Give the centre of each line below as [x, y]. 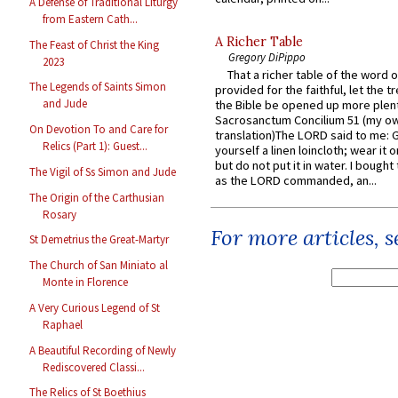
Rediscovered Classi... [94, 367]
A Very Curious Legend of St [95, 307]
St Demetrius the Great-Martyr [99, 240]
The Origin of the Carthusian [97, 197]
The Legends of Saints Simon [98, 87]
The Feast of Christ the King [95, 44]
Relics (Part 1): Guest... [96, 147]
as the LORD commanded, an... [296, 181]
